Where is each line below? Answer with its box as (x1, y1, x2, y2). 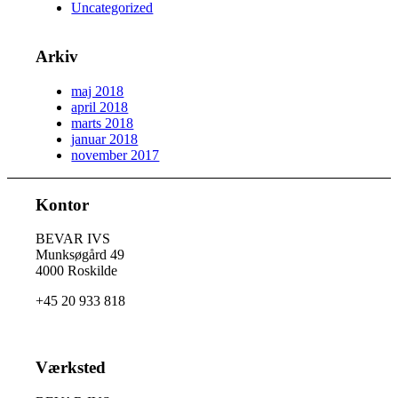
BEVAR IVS (36, 231, 111, 247)
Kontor (36, 195, 90, 214)
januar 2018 (71, 131, 139, 147)
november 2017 (71, 147, 160, 163)
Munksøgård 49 (36, 247, 125, 263)
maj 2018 (71, 83, 124, 99)
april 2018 (71, 99, 129, 115)
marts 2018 (71, 115, 134, 131)
